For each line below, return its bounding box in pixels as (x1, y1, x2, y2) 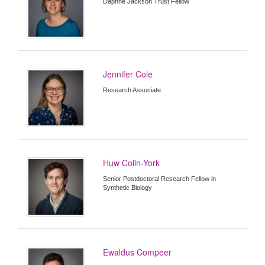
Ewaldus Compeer (103, 245, 172, 258)
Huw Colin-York (103, 157, 160, 169)
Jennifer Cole (103, 68, 153, 80)
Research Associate (103, 86, 161, 94)
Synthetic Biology (103, 184, 153, 192)
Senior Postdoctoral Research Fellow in (103, 175, 216, 183)
